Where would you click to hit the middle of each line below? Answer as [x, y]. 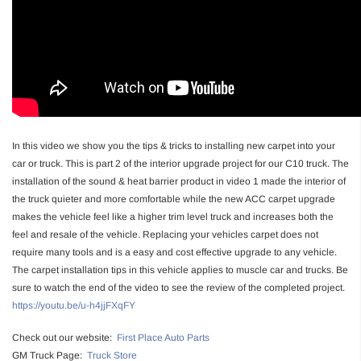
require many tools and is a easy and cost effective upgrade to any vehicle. [174, 252]
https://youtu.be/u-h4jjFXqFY [74, 305]
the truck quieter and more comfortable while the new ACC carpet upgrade [174, 199]
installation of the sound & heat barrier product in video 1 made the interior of [179, 181]
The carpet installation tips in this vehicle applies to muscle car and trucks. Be [180, 270]
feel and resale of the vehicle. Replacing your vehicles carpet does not [165, 234]
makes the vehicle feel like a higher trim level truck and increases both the [173, 216]
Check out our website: [64, 337]
